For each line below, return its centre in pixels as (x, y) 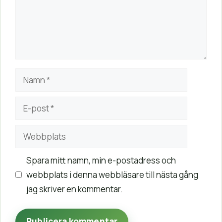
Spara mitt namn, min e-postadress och (101, 160)
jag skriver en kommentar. (74, 189)
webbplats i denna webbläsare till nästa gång (112, 174)
